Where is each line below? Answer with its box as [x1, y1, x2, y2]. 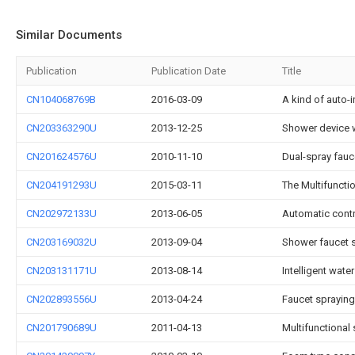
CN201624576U [26, 151, 97, 162]
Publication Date [151, 65, 226, 77]
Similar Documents [16, 28, 122, 42]
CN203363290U [26, 122, 97, 134]
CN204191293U [26, 179, 97, 191]
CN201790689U [26, 322, 97, 334]
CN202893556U [26, 293, 97, 305]
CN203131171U [26, 265, 97, 277]
